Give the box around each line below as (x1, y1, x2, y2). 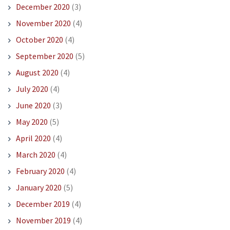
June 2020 (15, 100, 51, 111)
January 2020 (15, 182, 62, 193)
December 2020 (15, 2, 70, 12)
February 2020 (15, 166, 65, 177)
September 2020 (15, 51, 73, 62)
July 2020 (15, 84, 48, 94)
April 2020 (15, 133, 51, 144)
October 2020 (15, 34, 63, 45)
